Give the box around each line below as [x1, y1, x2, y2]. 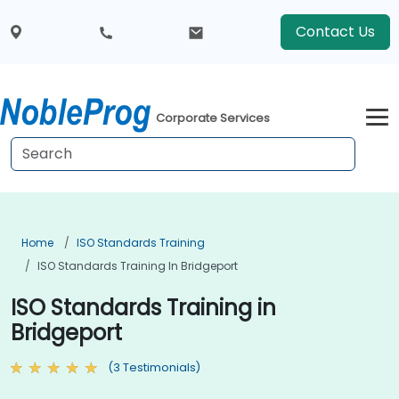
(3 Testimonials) [108, 360, 200, 375]
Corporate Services [156, 110, 271, 127]
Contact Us [295, 21, 375, 42]
